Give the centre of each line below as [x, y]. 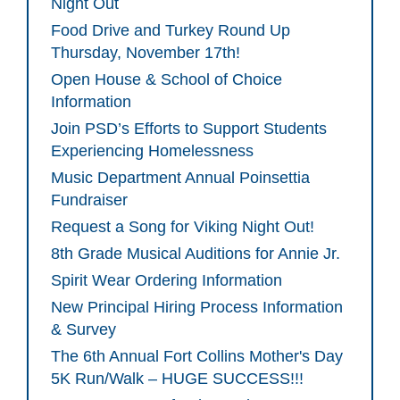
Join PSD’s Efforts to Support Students [189, 129]
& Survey [83, 330]
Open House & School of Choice [167, 80]
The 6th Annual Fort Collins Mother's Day [197, 357]
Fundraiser [89, 200]
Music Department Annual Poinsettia [180, 178]
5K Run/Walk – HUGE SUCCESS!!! [177, 379]
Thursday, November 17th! [146, 53]
